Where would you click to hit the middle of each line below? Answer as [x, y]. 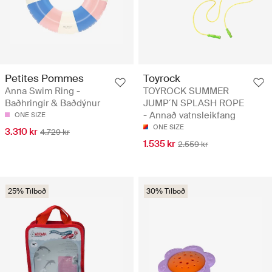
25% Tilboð [27, 191]
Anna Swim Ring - [42, 91]
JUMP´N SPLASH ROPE [194, 103]
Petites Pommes [44, 78]
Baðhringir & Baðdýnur [53, 103]
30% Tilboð [166, 191]
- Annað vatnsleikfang [189, 115]
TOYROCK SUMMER [186, 91]
